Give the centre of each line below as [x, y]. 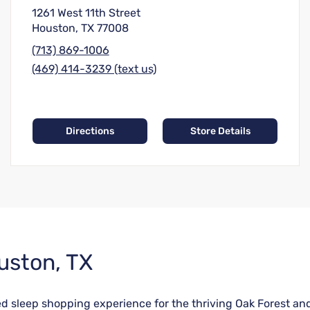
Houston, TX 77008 [80, 28]
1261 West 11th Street [86, 13]
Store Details [220, 131]
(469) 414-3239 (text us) [94, 69]
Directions [90, 131]
